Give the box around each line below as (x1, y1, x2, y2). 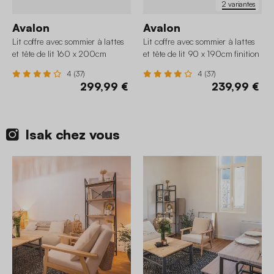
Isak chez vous (25, 126, 120, 143)
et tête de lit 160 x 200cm (12, 48, 106, 59)
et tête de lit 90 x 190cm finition (143, 48, 259, 59)
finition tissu (12, 61, 56, 72)
